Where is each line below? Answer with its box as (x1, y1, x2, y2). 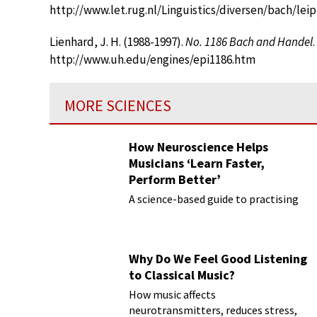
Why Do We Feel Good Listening (129, 250, 307, 267)
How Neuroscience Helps (129, 139, 268, 155)
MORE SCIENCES (64, 96, 171, 115)
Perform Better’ (129, 171, 221, 188)
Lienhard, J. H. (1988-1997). (50, 34, 185, 50)
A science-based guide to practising (129, 192, 299, 206)
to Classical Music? (129, 267, 235, 283)
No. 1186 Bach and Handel (185, 34, 313, 50)
